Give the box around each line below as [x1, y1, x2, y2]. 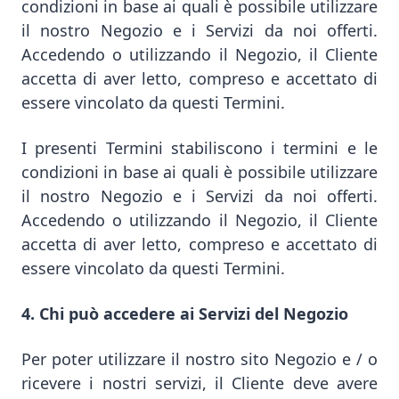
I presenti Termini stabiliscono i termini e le [21, 137, 378, 159]
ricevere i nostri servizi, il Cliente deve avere [21, 372, 378, 394]
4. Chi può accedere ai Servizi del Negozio [21, 303, 348, 324]
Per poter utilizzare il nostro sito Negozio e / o [21, 348, 378, 370]
